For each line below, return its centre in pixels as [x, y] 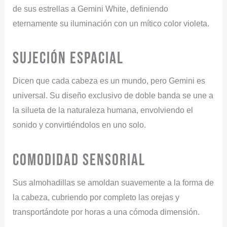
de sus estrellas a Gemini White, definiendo [90, 9]
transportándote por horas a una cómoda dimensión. [106, 212]
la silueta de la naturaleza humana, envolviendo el [103, 110]
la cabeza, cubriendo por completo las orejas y [96, 197]
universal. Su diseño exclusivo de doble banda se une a [113, 96]
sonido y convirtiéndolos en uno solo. [79, 125]
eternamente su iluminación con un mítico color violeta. [111, 23]
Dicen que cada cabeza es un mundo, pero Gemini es [109, 81]
